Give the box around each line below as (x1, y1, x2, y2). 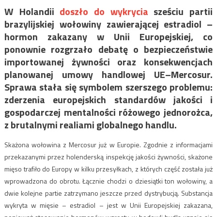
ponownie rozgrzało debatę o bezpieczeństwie (4, 41, 213, 57)
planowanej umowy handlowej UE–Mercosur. (4, 66, 213, 82)
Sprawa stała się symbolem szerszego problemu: (4, 79, 213, 94)
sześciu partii (148, 3, 213, 19)
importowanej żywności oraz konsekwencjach (4, 54, 213, 69)
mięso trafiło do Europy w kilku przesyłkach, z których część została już (4, 163, 213, 174)
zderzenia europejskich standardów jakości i (4, 92, 213, 107)
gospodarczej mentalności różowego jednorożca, (4, 104, 213, 120)
